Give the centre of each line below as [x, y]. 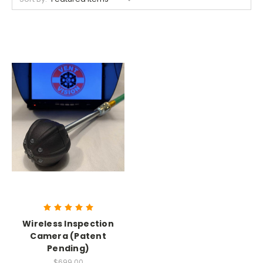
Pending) [68, 249]
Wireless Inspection [68, 224]
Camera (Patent [68, 236]
